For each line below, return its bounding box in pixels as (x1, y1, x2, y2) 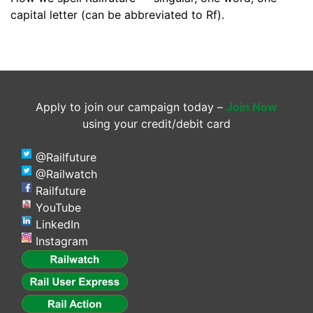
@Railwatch (36, 167, 97, 182)
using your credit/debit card (82, 117, 231, 131)
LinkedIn (36, 217, 80, 232)
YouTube (36, 201, 81, 215)
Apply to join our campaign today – (36, 100, 226, 115)
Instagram (36, 234, 88, 249)
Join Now (226, 100, 277, 115)
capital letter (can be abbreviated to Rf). (10, 8, 224, 22)
